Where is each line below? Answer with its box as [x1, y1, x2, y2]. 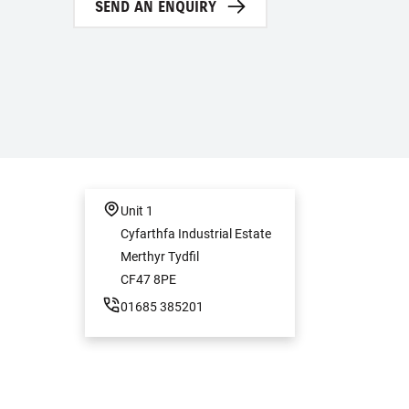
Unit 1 [121, 203, 153, 218]
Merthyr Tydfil [121, 248, 199, 264]
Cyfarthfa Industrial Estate [121, 225, 271, 241]
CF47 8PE [121, 271, 176, 287]
